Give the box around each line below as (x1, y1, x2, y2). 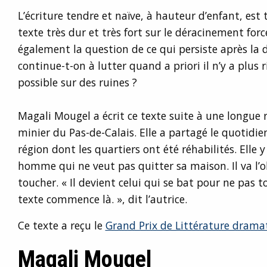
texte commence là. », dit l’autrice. (17, 192, 187, 206)
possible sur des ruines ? (17, 75, 137, 89)
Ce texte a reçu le (17, 218, 105, 232)
